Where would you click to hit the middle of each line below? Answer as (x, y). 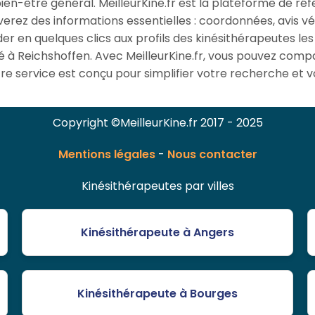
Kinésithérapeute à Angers (157, 233)
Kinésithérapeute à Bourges (157, 294)
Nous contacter (212, 155)
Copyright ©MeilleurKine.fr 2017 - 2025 (157, 123)
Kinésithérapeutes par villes (157, 186)
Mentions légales (107, 155)
